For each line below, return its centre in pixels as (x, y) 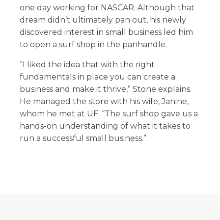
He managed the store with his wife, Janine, (104, 101)
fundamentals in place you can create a (97, 77)
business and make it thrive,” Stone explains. (105, 89)
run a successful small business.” (83, 138)
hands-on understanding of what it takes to (105, 126)
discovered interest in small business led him (106, 32)
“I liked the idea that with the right (87, 64)
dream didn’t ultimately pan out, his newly (103, 20)
